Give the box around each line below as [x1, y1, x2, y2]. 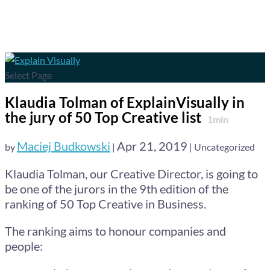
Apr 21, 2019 [117, 138, 187, 153]
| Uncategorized [187, 140, 255, 152]
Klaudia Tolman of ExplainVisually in [5, 93, 245, 111]
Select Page [5, 69, 52, 81]
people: [5, 238, 43, 253]
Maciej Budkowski [17, 138, 110, 153]
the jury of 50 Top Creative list [5, 108, 201, 126]
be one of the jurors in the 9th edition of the [5, 181, 228, 196]
